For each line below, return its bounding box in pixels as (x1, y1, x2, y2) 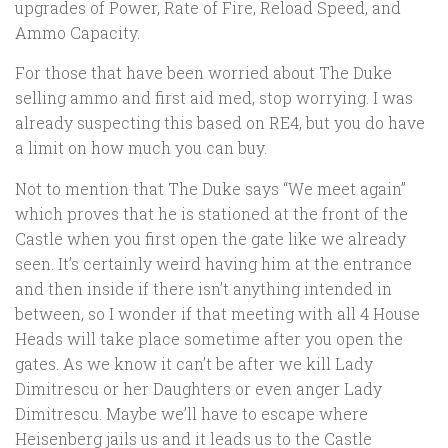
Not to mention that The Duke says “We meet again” (15, 178, 406, 200)
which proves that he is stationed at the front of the (15, 203, 408, 225)
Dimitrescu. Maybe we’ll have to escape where (15, 403, 368, 425)
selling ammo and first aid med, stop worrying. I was (15, 87, 413, 109)
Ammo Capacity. (15, 21, 140, 43)
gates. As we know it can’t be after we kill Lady (15, 353, 373, 375)
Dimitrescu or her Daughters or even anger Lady (15, 378, 382, 400)
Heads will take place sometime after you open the (15, 328, 403, 350)
